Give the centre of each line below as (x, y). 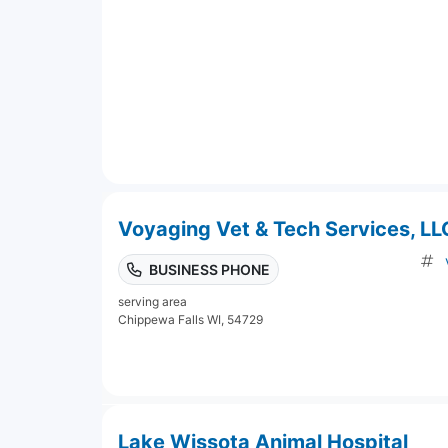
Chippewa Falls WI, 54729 (190, 319)
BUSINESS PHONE (209, 269)
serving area (152, 301)
